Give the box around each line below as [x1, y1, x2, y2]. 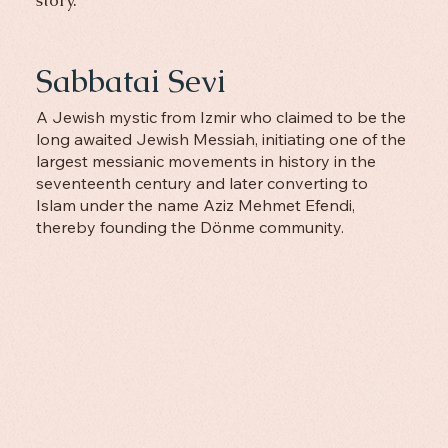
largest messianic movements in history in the [35, 151, 376, 172]
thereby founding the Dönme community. [35, 217, 344, 238]
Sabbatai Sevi [35, 60, 226, 101]
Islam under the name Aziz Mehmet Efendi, [35, 195, 355, 216]
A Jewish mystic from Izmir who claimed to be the [35, 107, 406, 128]
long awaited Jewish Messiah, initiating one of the [35, 129, 406, 150]
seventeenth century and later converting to [35, 173, 368, 194]
